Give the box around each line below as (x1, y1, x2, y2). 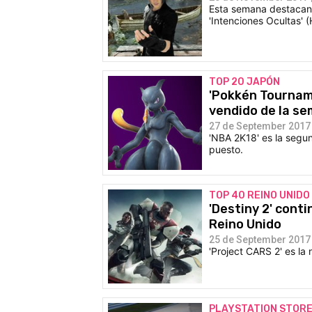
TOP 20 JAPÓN (209, 75, 280, 88)
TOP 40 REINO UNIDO (209, 189, 310, 201)
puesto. (209, 143, 243, 155)
